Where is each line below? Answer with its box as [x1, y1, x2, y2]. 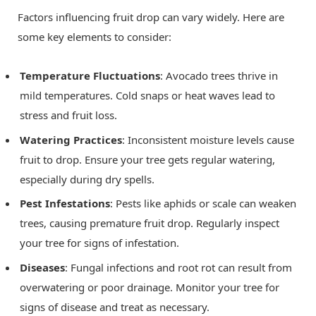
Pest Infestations [20, 196, 110, 211]
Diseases [20, 260, 65, 274]
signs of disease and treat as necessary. [20, 300, 209, 314]
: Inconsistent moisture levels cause [122, 132, 294, 147]
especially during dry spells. [20, 171, 154, 186]
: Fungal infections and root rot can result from [65, 260, 292, 274]
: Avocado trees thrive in [160, 68, 278, 83]
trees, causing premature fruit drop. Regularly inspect [20, 216, 279, 231]
